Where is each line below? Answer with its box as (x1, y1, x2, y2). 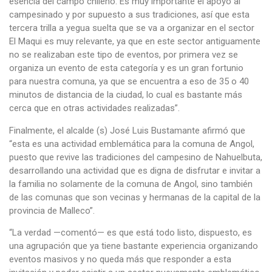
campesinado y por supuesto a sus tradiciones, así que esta (9, 9, 250, 21)
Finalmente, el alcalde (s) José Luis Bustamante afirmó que (9, 124, 245, 136)
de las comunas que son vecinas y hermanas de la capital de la (9, 191, 260, 203)
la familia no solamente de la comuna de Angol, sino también (9, 178, 253, 189)
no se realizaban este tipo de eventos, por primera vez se (9, 49, 238, 61)
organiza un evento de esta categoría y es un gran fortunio (9, 63, 243, 74)
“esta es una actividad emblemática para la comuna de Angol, (9, 138, 254, 149)
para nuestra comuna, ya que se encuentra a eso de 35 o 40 (9, 76, 249, 87)
